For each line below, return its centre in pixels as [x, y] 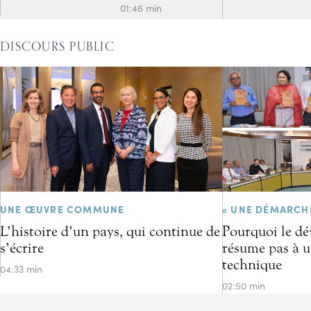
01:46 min [141, 8]
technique [252, 265]
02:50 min [244, 286]
